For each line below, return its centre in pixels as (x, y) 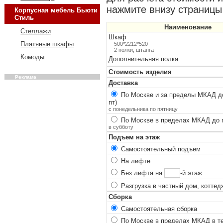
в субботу (121, 127)
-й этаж (191, 173)
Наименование (188, 27)
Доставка (123, 83)
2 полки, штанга (134, 50)
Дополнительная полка (143, 59)
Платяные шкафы (47, 44)
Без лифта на (141, 173)
